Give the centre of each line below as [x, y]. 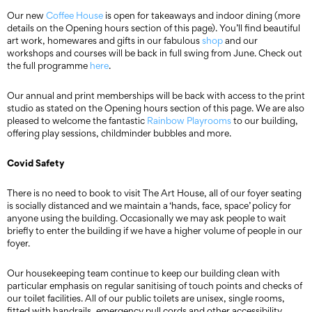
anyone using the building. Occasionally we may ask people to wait [147, 218]
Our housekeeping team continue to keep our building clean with [143, 273]
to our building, [265, 120]
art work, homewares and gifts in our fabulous [104, 40]
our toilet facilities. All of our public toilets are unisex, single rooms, [146, 298]
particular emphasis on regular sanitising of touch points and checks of [155, 286]
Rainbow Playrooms [189, 120]
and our [240, 40]
